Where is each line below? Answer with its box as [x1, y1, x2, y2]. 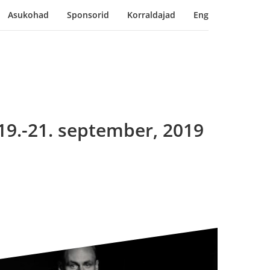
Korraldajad [127, 9, 175, 20]
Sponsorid [67, 9, 109, 20]
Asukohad [8, 9, 49, 20]
